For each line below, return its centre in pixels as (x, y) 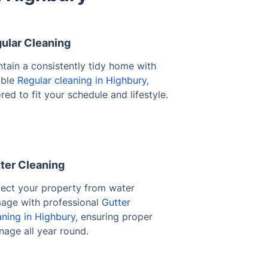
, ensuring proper (114, 216)
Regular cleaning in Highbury (82, 80)
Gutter (116, 202)
